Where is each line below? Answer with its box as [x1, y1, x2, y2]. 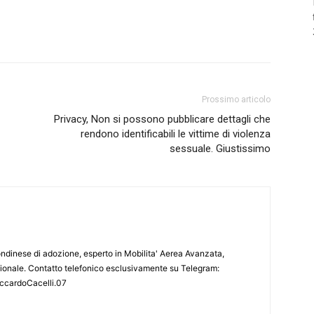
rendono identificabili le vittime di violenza [81, 128, 271, 141]
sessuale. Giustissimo [170, 142, 271, 156]
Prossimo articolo [202, 95, 271, 105]
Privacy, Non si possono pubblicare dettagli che [54, 113, 271, 126]
